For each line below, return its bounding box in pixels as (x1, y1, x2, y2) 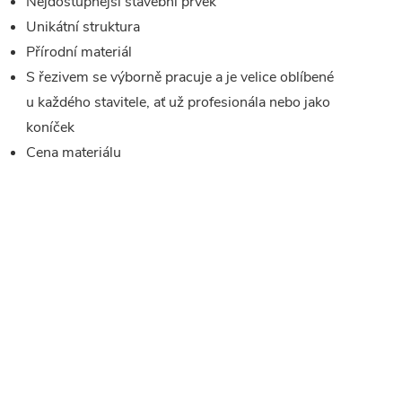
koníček (26, 118, 74, 137)
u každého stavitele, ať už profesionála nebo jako (26, 92, 330, 112)
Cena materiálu (26, 143, 121, 162)
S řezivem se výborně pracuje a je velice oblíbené (26, 67, 334, 87)
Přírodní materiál (26, 42, 132, 62)
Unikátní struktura (26, 17, 144, 37)
